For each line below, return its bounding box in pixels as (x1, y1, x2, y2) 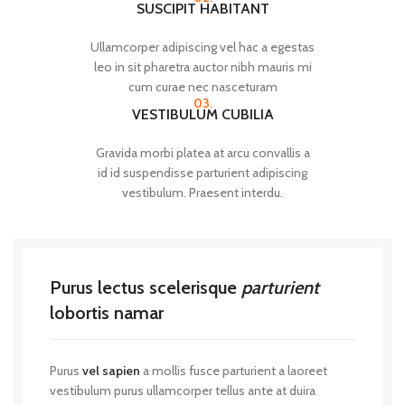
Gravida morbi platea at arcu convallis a (95, 145, 310, 161)
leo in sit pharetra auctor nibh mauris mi (93, 59, 312, 75)
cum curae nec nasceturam (127, 79, 278, 95)
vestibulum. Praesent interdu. (122, 184, 283, 201)
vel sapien (82, 363, 140, 379)
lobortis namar (50, 302, 164, 324)
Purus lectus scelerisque (50, 277, 241, 298)
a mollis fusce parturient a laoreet (140, 363, 327, 379)
